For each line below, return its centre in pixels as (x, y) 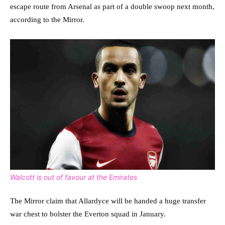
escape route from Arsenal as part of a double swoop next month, (112, 7)
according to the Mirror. (47, 20)
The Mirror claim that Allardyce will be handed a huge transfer (108, 201)
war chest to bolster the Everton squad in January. (88, 214)
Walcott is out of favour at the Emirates (74, 177)
